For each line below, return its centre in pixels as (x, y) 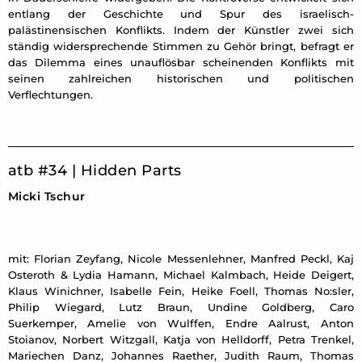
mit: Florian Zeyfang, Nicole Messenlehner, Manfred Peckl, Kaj (181, 259)
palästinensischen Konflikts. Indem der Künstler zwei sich (181, 30)
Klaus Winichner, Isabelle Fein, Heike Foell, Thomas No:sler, (181, 291)
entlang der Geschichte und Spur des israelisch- (181, 14)
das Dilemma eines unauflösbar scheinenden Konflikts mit (181, 63)
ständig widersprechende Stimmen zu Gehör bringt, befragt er (181, 46)
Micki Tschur (47, 197)
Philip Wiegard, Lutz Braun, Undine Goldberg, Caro (181, 307)
